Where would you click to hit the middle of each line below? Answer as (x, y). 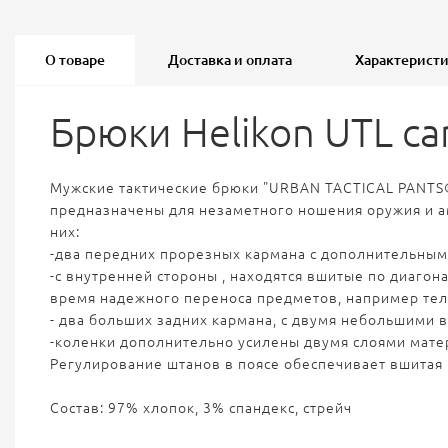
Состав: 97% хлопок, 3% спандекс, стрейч (201, 408)
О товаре (75, 60)
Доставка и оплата (230, 60)
